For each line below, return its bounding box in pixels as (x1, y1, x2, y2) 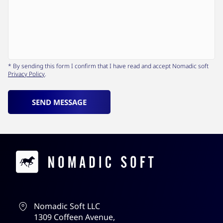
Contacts (15, 149, 53, 160)
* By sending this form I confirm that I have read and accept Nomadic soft (8, 62, 209, 71)
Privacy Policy (8, 70, 45, 79)
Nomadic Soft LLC (34, 201, 100, 212)
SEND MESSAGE (32, 97, 87, 108)
